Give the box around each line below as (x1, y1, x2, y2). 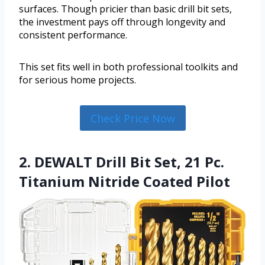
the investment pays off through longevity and (19, 15, 225, 29)
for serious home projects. (19, 73, 136, 87)
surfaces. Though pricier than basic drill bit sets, (19, 2, 232, 16)
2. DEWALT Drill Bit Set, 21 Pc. (19, 151, 224, 172)
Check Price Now (90, 111, 175, 125)
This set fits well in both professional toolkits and (19, 60, 238, 74)
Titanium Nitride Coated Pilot (19, 171, 230, 191)
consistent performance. (19, 28, 127, 42)
